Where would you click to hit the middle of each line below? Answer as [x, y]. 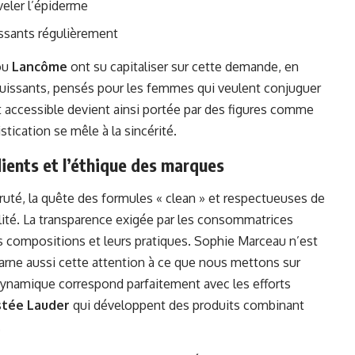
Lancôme [40, 67]
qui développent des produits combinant [187, 305]
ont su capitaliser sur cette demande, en [183, 67]
